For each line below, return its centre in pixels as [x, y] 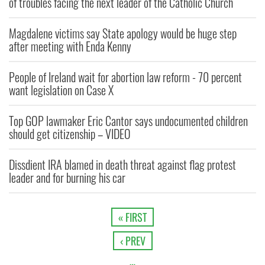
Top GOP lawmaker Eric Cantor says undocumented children [128, 121]
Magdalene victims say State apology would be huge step [123, 33]
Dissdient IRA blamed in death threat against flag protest [122, 165]
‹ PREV [132, 241]
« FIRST [132, 217]
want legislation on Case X [61, 90]
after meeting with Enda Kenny [70, 46]
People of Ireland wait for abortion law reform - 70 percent [125, 77]
